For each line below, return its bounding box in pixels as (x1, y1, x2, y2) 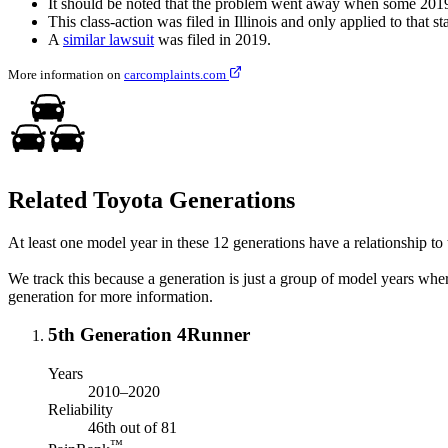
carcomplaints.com (124, 66, 229, 82)
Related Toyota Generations (8, 186, 295, 213)
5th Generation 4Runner (48, 324, 250, 346)
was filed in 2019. (154, 30, 271, 48)
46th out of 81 (88, 419, 177, 437)
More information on (8, 66, 124, 82)
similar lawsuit (63, 30, 154, 48)
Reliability (48, 401, 113, 419)
